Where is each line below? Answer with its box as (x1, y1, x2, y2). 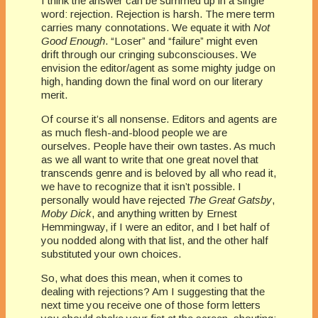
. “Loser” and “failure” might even (105, 34, 258, 47)
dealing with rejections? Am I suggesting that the (41, 285, 265, 297)
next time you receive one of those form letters (41, 298, 261, 311)
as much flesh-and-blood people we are (41, 126, 227, 138)
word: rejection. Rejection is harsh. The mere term (41, 7, 275, 20)
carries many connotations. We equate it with (41, 21, 253, 33)
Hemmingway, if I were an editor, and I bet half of (41, 220, 270, 233)
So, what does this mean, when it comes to (41, 271, 243, 284)
